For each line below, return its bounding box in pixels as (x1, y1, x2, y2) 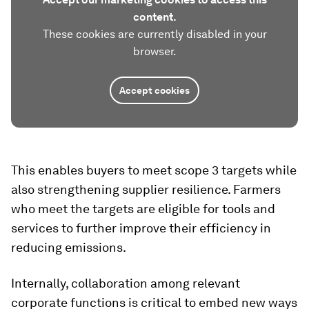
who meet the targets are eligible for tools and (11, 201, 275, 217)
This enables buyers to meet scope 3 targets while (11, 163, 297, 178)
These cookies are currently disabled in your (42, 28, 267, 41)
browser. (132, 45, 177, 59)
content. (132, 10, 177, 24)
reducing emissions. (11, 240, 126, 255)
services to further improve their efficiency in (11, 221, 271, 236)
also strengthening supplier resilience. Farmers (11, 182, 281, 197)
